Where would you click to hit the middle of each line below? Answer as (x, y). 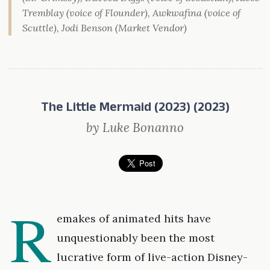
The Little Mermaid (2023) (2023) (135, 109)
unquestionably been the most (135, 238)
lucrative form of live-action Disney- (152, 257)
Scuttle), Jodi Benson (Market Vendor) (104, 28)
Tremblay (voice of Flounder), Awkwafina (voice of (131, 13)
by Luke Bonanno (135, 128)
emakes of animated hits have (133, 219)
